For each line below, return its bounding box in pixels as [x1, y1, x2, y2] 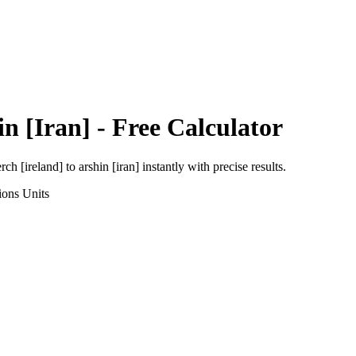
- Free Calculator [91, 113, 283, 142]
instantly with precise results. [139, 159, 286, 173]
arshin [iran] [79, 159, 139, 173]
